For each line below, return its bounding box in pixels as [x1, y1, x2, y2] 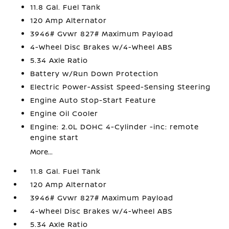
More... [30, 147, 53, 156]
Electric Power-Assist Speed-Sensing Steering [30, 82, 211, 91]
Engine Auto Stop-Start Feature [30, 95, 156, 105]
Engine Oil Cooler [30, 108, 99, 118]
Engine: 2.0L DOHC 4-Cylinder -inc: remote [30, 122, 199, 131]
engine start [30, 132, 79, 142]
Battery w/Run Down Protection [30, 68, 159, 78]
